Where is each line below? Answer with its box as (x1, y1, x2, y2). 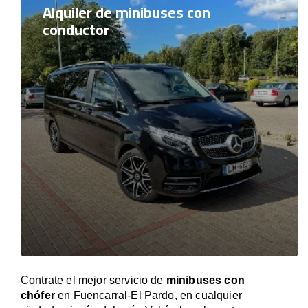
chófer (21, 289, 55, 301)
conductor (43, 15, 109, 44)
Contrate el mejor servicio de (21, 274, 166, 286)
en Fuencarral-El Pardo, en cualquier (54, 289, 242, 301)
